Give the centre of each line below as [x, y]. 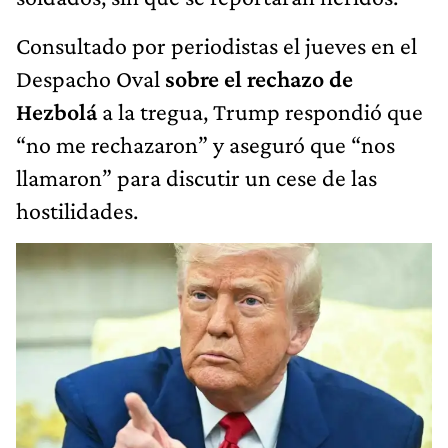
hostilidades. [77, 211]
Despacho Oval [90, 79]
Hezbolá [56, 112]
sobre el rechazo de [259, 79]
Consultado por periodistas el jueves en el [216, 46]
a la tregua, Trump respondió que [260, 112]
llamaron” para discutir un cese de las [196, 178]
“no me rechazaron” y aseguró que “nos [205, 145]
